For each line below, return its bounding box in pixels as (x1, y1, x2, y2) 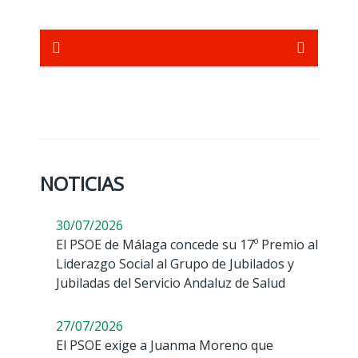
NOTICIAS (40, 170, 124, 197)
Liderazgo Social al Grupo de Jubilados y (56, 255, 294, 272)
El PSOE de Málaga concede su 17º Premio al (56, 236, 318, 253)
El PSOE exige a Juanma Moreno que (56, 336, 273, 354)
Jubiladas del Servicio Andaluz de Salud (56, 274, 285, 292)
